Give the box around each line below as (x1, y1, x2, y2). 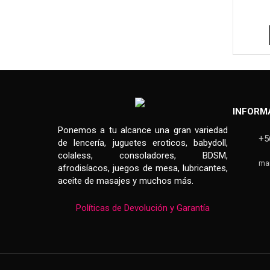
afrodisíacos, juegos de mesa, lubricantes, (58, 163, 228, 174)
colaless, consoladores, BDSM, (58, 150, 228, 161)
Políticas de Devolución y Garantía (76, 202, 210, 213)
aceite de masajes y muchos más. (58, 175, 193, 186)
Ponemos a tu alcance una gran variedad (58, 125, 228, 136)
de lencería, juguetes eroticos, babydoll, (58, 137, 228, 148)
